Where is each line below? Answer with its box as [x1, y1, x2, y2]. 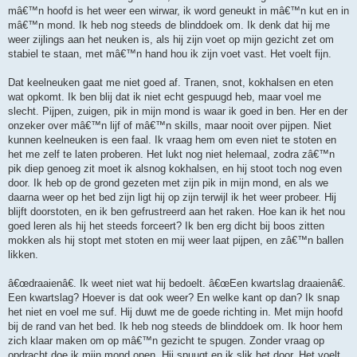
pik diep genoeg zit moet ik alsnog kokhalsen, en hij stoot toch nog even [8, 163, 342, 175]
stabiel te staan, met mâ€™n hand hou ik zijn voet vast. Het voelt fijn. [8, 48, 331, 61]
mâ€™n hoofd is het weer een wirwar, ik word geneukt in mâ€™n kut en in [8, 5, 349, 18]
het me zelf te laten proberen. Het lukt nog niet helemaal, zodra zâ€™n [8, 148, 335, 161]
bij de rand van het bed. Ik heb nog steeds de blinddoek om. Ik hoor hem [8, 320, 343, 333]
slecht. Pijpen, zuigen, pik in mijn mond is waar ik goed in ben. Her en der [8, 105, 347, 118]
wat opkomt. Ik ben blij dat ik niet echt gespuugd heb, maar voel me [8, 91, 321, 104]
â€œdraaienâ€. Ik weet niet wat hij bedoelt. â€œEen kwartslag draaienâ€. [8, 277, 346, 290]
